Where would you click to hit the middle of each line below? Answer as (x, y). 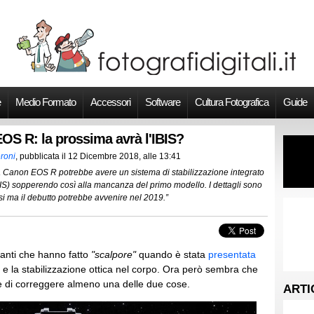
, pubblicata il (42, 156)
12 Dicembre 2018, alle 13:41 (124, 156)
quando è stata (172, 254)
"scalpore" (114, 254)
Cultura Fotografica (232, 102)
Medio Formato (46, 102)
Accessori (110, 102)
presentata (232, 254)
